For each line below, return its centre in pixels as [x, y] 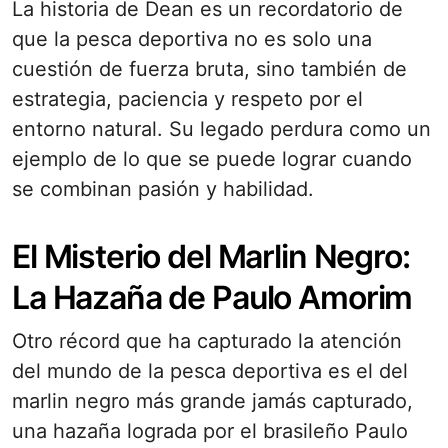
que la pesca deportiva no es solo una [192, 39]
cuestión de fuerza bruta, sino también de [209, 69]
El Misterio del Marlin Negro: [211, 256]
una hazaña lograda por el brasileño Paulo [210, 431]
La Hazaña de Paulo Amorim [212, 297]
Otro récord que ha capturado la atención [207, 341]
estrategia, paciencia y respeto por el [187, 99]
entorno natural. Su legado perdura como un [221, 129]
